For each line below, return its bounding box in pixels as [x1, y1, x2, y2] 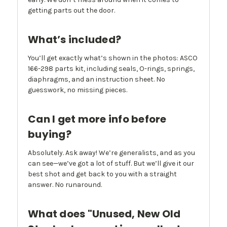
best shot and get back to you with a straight [28, 170, 177, 179]
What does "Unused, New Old [28, 207, 181, 221]
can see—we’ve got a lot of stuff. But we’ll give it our [28, 159, 194, 168]
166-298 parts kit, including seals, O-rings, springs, [28, 64, 195, 73]
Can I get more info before [28, 112, 167, 127]
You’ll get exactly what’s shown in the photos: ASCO [28, 54, 198, 63]
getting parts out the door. [28, 6, 115, 15]
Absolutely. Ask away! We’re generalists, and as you [28, 148, 195, 158]
